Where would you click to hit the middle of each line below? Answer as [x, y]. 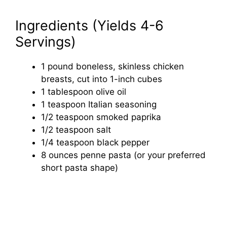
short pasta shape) [80, 167]
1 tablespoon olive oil [84, 91]
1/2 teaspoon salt [76, 129]
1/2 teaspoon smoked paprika [101, 117]
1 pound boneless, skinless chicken [112, 66]
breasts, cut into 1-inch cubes [102, 79]
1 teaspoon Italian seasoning [99, 104]
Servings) [46, 42]
